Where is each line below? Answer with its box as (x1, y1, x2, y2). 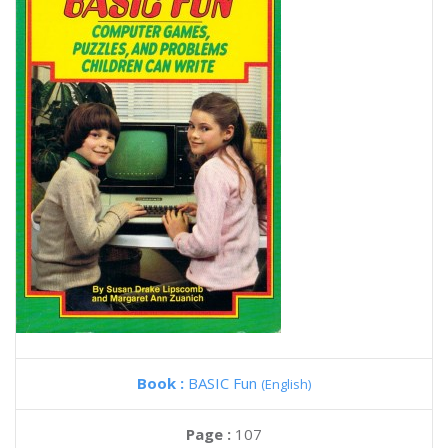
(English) (261, 375, 311, 393)
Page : (186, 424, 235, 444)
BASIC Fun (188, 373, 261, 393)
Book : (137, 373, 188, 393)
